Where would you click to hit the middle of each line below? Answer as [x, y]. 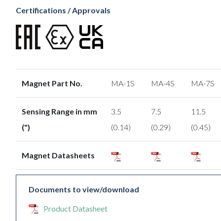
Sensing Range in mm [59, 111]
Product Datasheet [75, 209]
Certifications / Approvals [63, 10]
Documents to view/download [84, 189]
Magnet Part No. [52, 83]
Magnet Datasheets [58, 155]
